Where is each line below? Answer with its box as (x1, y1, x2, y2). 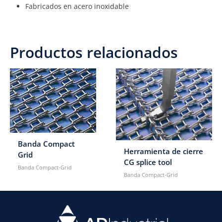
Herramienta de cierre (124, 146, 204, 157)
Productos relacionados (10, 42, 178, 62)
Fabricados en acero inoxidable (25, 1, 129, 11)
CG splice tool (124, 157, 172, 167)
